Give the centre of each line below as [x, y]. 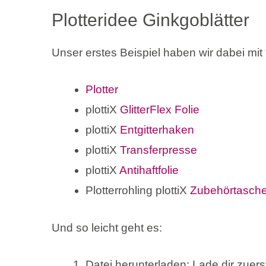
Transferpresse [159, 150]
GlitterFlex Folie [160, 110]
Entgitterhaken [157, 130]
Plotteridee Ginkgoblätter [151, 20]
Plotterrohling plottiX [138, 191]
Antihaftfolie [149, 170]
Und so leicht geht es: [107, 227]
